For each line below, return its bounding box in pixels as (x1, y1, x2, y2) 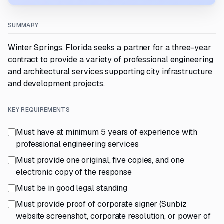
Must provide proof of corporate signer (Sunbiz (16, 199, 187, 209)
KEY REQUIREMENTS (8, 106, 70, 114)
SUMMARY (8, 21, 39, 29)
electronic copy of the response (16, 167, 132, 177)
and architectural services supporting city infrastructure (8, 66, 212, 77)
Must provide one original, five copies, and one (16, 155, 184, 165)
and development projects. (8, 78, 105, 89)
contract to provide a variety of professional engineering (8, 54, 213, 65)
